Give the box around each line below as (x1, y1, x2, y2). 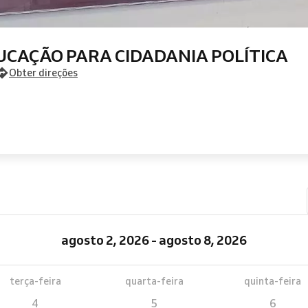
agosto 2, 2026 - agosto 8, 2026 (61, 231, 247, 248)
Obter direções (9, 66, 78, 79)
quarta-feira (124, 275, 184, 287)
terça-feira (9, 275, 61, 287)
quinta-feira (244, 275, 302, 287)
